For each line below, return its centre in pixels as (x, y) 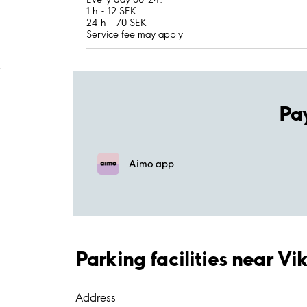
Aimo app (151, 164)
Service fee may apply (135, 34)
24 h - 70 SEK (116, 22)
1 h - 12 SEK (111, 11)
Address (96, 298)
